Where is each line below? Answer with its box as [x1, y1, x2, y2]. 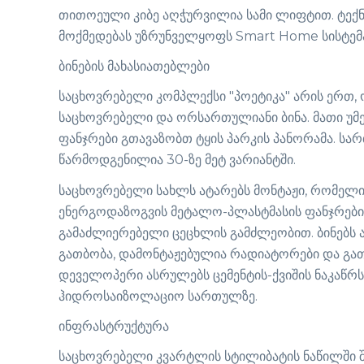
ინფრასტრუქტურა [58, 318, 169, 334]
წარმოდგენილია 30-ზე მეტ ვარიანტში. [58, 152, 296, 168]
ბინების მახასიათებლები [58, 58, 210, 75]
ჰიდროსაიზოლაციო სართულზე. [58, 288, 258, 304]
